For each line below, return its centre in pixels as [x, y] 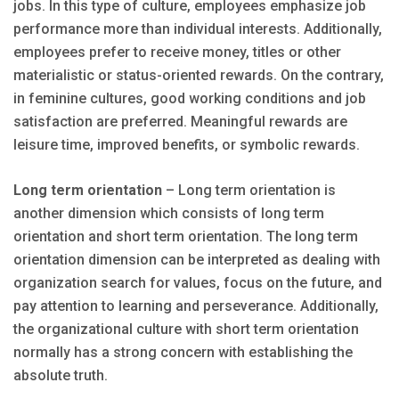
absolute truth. [61, 376]
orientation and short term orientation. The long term [186, 237]
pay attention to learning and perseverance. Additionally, [196, 306]
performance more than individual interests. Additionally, [198, 29]
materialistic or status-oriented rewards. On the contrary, [199, 76]
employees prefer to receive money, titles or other [177, 53]
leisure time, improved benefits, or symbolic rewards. [187, 145]
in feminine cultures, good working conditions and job [190, 99]
